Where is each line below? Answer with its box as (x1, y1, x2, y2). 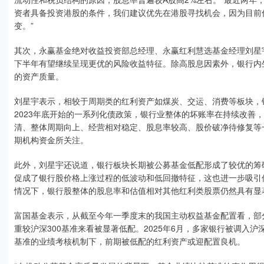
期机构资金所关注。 (14, 134, 88, 146)
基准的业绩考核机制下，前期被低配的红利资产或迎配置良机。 (14, 235, 245, 247)
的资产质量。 (14, 70, 64, 82)
